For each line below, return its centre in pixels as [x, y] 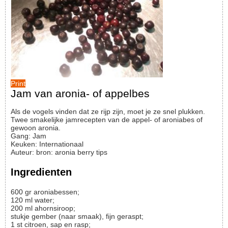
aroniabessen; [56, 192]
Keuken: [24, 144]
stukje [20, 217]
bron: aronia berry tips [72, 152]
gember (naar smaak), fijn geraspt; [88, 217]
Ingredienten [41, 172]
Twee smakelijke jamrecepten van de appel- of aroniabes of [107, 120]
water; [45, 200]
